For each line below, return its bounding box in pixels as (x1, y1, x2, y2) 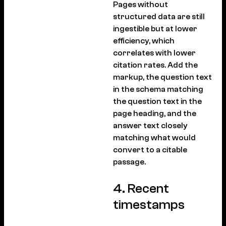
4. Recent (113, 181, 169, 196)
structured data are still (113, 12, 205, 21)
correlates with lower (113, 48, 196, 58)
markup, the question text (113, 72, 212, 82)
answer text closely (113, 121, 188, 130)
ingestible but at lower (113, 24, 197, 33)
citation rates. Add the (113, 60, 198, 70)
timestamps (113, 197, 185, 212)
